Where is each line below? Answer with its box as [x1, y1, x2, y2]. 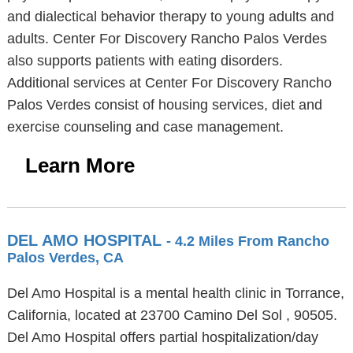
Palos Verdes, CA [6, 250, 124, 266]
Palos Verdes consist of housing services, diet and [6, 97, 322, 113]
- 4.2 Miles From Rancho [165, 233, 329, 249]
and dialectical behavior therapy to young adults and [6, 9, 334, 24]
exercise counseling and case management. [6, 119, 284, 135]
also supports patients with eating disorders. [6, 53, 283, 69]
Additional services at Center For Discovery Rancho [6, 75, 332, 91]
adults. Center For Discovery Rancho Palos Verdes [6, 31, 327, 46]
